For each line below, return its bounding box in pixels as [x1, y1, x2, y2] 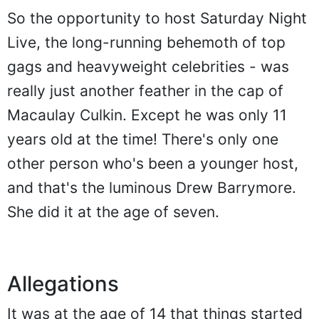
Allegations [7, 271, 119, 296]
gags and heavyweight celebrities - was [7, 57, 289, 75]
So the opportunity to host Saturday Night [7, 9, 307, 27]
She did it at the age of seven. [7, 202, 219, 221]
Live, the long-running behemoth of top [7, 33, 286, 51]
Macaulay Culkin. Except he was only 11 [7, 105, 287, 124]
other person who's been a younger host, [7, 154, 298, 172]
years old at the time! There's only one [7, 130, 278, 148]
